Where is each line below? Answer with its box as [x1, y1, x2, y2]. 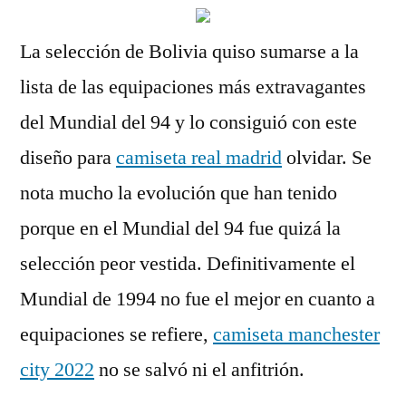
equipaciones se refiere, [20, 322, 213, 347]
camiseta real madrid [116, 145, 282, 170]
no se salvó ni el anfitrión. [94, 357, 304, 382]
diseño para [20, 145, 116, 170]
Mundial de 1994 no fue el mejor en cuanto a [20, 286, 375, 312]
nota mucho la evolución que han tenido [20, 180, 337, 206]
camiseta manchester [213, 322, 380, 347]
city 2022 [20, 357, 94, 382]
